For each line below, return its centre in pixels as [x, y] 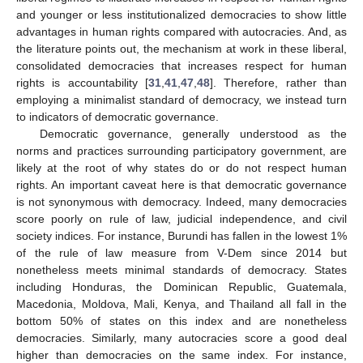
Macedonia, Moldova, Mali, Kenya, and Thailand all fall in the [181, 303]
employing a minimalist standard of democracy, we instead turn [181, 99]
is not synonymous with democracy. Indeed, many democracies [181, 201]
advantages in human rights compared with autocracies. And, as [181, 31]
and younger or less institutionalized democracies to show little [181, 14]
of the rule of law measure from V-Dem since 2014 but [181, 252]
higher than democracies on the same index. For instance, [181, 354]
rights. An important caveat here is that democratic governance [181, 184]
